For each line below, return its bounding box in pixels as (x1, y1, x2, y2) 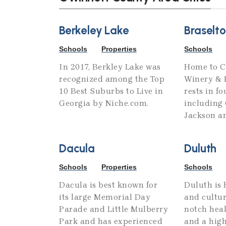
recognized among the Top (59, 74, 164, 84)
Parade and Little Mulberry (59, 204, 168, 214)
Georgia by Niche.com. (59, 98, 149, 108)
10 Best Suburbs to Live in (59, 86, 163, 96)
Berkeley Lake (59, 24, 129, 38)
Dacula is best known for (59, 180, 157, 190)
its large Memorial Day (59, 192, 150, 202)
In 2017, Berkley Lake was (59, 62, 161, 72)
